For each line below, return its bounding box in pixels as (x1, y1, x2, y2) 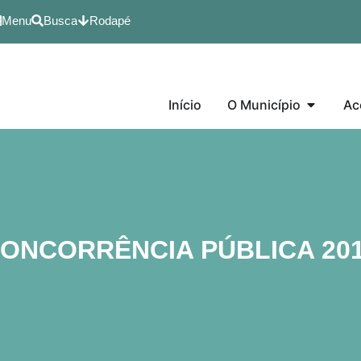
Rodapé (89, 14, 131, 27)
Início (168, 96, 201, 113)
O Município (227, 96, 301, 113)
